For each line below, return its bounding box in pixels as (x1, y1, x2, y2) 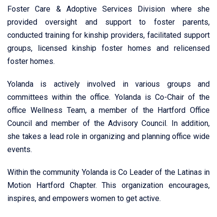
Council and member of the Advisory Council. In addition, (7, 119, 210, 128)
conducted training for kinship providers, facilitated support (7, 31, 210, 40)
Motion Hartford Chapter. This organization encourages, (7, 181, 210, 190)
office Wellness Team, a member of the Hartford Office (7, 106, 210, 115)
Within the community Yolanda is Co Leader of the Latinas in (7, 168, 210, 177)
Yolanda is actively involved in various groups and (7, 79, 210, 89)
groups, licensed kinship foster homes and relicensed (7, 44, 210, 53)
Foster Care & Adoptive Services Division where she (7, 4, 210, 14)
